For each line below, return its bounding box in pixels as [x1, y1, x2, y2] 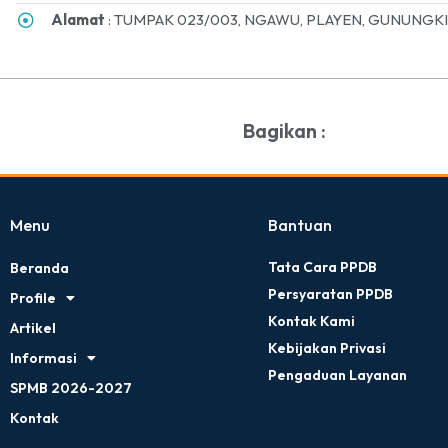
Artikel [10, 318, 56, 337]
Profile [10, 288, 56, 307]
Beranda [10, 258, 69, 277]
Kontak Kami [267, 311, 355, 330]
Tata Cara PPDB [267, 257, 377, 276]
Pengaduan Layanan [267, 365, 407, 384]
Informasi [10, 348, 77, 367]
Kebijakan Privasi [267, 338, 386, 357]
